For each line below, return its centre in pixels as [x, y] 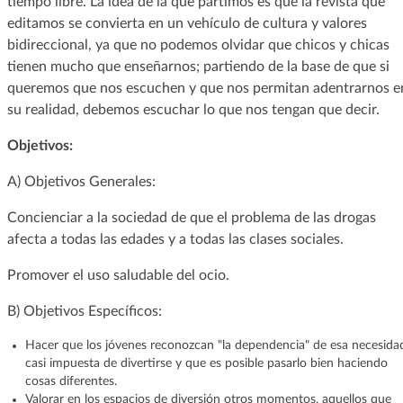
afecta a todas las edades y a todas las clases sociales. [175, 239]
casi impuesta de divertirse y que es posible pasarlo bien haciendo [206, 363]
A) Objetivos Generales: [81, 181]
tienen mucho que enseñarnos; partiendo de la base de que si [198, 66]
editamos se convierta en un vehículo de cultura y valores [187, 23]
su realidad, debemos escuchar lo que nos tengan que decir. [193, 109]
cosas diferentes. [71, 381]
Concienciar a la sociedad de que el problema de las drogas [191, 217]
